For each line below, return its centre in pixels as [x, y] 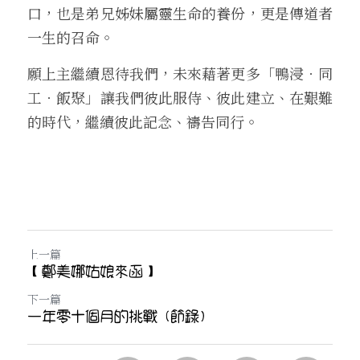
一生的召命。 [71, 37]
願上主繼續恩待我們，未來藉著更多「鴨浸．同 [180, 73]
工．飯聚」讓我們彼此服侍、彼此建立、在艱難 [180, 97]
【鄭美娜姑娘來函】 [92, 272]
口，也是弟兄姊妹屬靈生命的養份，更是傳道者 [180, 13]
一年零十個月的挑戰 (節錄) [117, 317]
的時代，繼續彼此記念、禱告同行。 [145, 121]
